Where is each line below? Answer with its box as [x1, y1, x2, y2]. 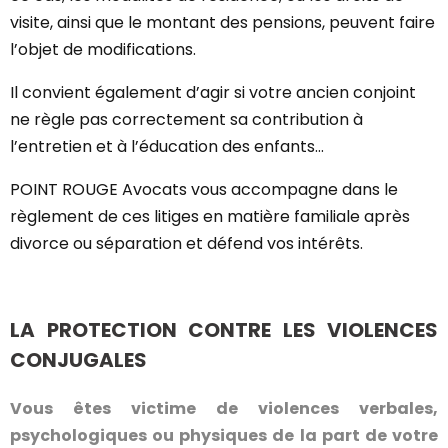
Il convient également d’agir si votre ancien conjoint [10, 81, 416, 104]
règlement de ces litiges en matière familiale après [10, 205, 410, 228]
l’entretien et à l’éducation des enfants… [10, 135, 324, 158]
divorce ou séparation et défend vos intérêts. [10, 232, 363, 255]
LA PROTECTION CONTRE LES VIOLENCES [10, 316, 438, 344]
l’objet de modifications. [10, 38, 196, 61]
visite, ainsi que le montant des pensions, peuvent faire [10, 11, 435, 34]
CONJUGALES [10, 346, 147, 374]
